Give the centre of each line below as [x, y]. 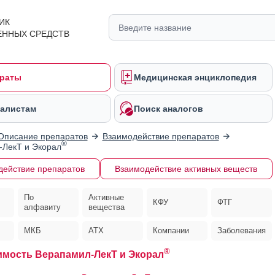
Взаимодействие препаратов [161, 136]
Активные [106, 197]
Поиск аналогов [168, 109]
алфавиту [42, 207]
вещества [106, 207]
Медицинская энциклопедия [195, 77]
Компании [171, 230]
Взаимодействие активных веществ [186, 169]
